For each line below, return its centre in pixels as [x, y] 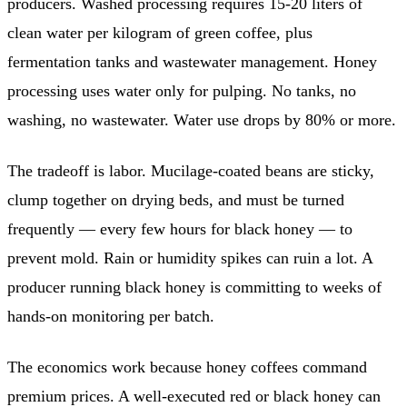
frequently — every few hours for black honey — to [180, 228]
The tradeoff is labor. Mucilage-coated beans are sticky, [191, 170]
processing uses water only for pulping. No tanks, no [182, 90]
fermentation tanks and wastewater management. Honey [192, 61]
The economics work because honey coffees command [187, 367]
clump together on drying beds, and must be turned [176, 199]
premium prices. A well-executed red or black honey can [194, 396]
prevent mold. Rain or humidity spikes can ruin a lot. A [190, 258]
